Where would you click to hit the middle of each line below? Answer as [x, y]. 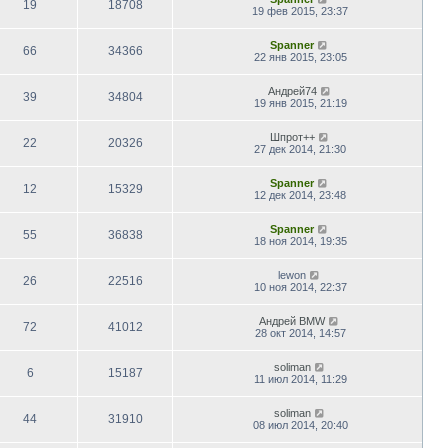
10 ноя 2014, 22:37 [300, 286]
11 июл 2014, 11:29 [300, 378]
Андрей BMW [292, 320]
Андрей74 [292, 90]
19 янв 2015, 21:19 [300, 102]
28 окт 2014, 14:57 [300, 332]
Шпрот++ [292, 136]
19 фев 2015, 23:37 [300, 10]
